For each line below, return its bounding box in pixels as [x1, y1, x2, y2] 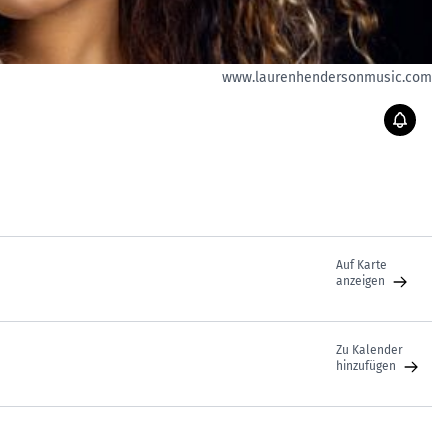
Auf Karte [336, 258, 387, 272]
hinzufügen [336, 359, 399, 373]
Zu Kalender [336, 343, 406, 357]
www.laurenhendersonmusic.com [222, 69, 432, 86]
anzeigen [336, 274, 388, 288]
